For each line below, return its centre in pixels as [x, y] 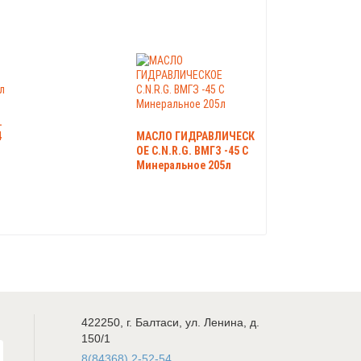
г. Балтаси [153, 322]
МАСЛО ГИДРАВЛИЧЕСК [195, 136]
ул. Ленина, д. [222, 322]
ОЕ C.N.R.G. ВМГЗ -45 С [192, 150]
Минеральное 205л [184, 165]
